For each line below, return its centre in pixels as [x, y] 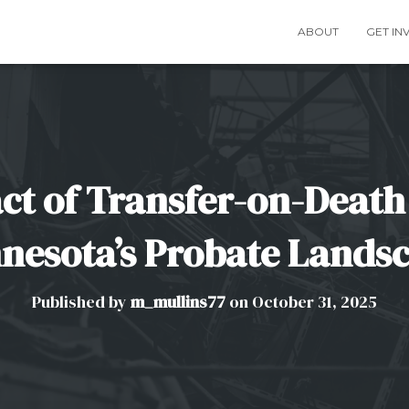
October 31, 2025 [315, 302]
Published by [81, 302]
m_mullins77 [178, 302]
